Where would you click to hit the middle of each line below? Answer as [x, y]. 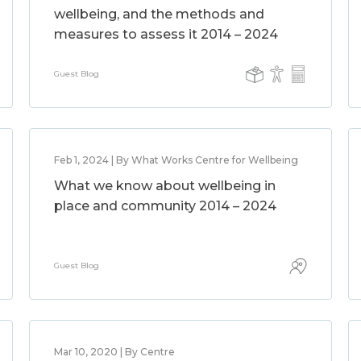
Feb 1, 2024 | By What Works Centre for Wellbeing [176, 160]
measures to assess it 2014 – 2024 [166, 34]
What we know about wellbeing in [164, 186]
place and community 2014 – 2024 [165, 206]
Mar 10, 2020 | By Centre [114, 352]
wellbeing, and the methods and [159, 14]
